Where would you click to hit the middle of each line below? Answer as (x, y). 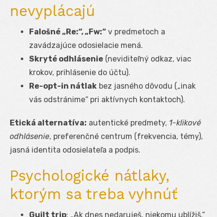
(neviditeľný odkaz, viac (147, 59)
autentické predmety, (128, 123)
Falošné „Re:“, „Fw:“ (68, 31)
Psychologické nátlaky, (90, 175)
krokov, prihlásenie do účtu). (80, 72)
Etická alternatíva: (48, 123)
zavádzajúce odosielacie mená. (86, 45)
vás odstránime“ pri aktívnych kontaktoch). (107, 99)
